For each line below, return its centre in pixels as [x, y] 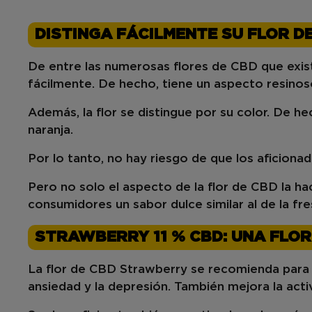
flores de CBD [216, 67]
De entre [56, 67]
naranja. [52, 130]
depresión [138, 287]
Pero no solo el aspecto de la [118, 187]
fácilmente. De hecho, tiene [112, 84]
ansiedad [54, 287]
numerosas [137, 67]
